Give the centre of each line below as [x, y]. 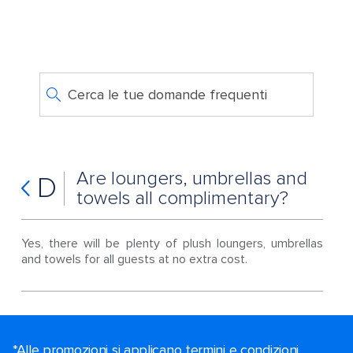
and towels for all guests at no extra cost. [134, 259]
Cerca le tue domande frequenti [167, 95]
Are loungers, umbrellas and [191, 178]
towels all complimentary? [182, 198]
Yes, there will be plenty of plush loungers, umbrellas [172, 243]
